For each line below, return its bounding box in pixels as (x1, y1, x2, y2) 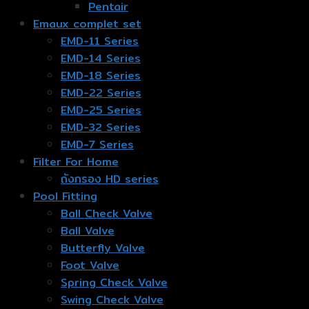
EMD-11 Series (61, 32, 139, 50)
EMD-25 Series (61, 101, 141, 119)
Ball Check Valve (61, 205, 152, 223)
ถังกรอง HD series (61, 170, 159, 188)
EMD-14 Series (61, 50, 141, 68)
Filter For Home (33, 153, 119, 171)
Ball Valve (61, 222, 114, 240)
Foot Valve (61, 257, 119, 275)
